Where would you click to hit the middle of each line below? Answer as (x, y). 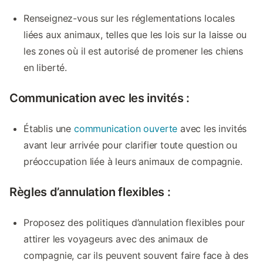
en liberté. (45, 67)
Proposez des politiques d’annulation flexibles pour (134, 222)
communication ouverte (126, 128)
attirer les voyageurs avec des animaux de (116, 239)
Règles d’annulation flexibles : (90, 192)
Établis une (49, 128)
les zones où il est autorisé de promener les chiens (134, 51)
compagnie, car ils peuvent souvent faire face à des (136, 255)
